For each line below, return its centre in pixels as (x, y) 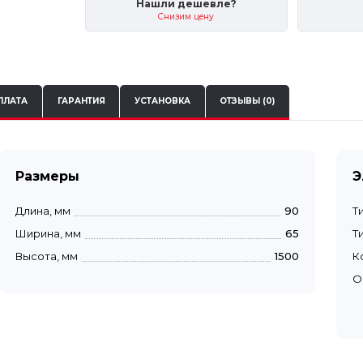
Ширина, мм (48, 233)
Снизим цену (186, 17)
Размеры (47, 176)
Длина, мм (43, 210)
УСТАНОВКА (162, 101)
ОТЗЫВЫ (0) (248, 101)
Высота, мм (47, 256)
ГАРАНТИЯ (81, 101)
